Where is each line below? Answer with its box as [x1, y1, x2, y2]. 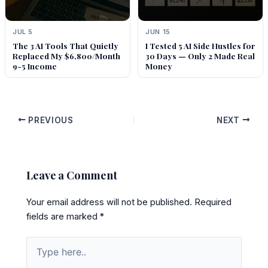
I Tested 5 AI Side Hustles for [145, 40, 255, 51]
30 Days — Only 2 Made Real [145, 50, 255, 62]
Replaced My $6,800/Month [12, 50, 120, 62]
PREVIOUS [26, 115, 74, 125]
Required [194, 197, 232, 208]
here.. [26, 248, 50, 259]
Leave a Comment [26, 167, 117, 182]
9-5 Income [12, 60, 57, 72]
